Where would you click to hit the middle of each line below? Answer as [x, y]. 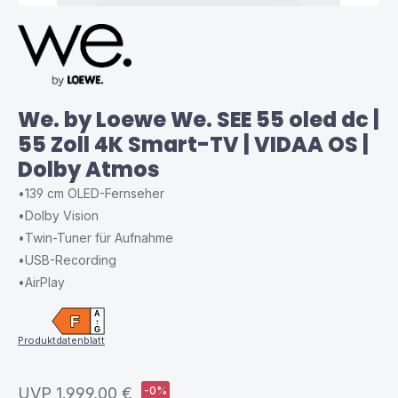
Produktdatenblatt [61, 340]
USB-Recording [71, 260]
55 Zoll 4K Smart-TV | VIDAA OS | [193, 144]
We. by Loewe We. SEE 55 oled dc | [199, 119]
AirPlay [45, 282]
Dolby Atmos [89, 169]
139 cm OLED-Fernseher [95, 193]
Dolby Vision [62, 215]
